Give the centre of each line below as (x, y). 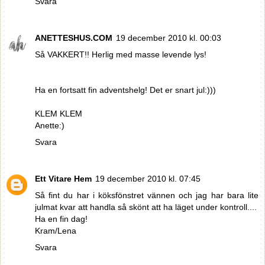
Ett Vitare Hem (63, 179)
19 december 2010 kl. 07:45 (148, 179)
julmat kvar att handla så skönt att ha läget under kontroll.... (146, 207)
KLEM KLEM (59, 114)
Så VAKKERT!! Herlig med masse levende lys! (121, 55)
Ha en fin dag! (61, 219)
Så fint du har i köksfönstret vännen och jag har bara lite (147, 195)
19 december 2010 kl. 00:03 (169, 38)
